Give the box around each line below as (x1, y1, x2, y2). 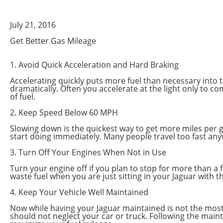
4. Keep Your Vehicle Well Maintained (10, 187, 148, 198)
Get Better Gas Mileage (10, 35, 96, 46)
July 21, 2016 (10, 19, 56, 30)
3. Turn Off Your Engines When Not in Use (10, 147, 166, 158)
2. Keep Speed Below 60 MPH (10, 107, 118, 118)
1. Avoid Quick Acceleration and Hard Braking (10, 59, 179, 70)
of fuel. (10, 91, 35, 102)
